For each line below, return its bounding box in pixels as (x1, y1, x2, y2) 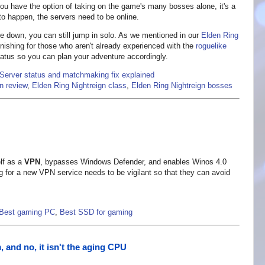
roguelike (196, 41, 227, 51)
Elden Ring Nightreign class (32, 81, 127, 91)
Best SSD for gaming (60, 208, 132, 217)
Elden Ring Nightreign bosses (131, 81, 232, 91)
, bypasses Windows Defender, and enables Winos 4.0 (40, 157, 227, 167)
